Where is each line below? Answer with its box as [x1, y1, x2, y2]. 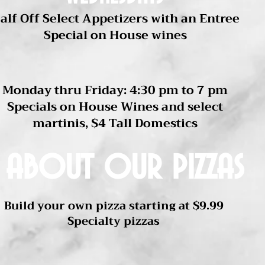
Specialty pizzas [67, 211, 160, 231]
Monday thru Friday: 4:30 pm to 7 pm [2, 80, 228, 101]
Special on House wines [43, 25, 187, 46]
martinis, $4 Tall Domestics [33, 113, 198, 134]
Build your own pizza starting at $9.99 [4, 196, 224, 215]
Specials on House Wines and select [7, 96, 223, 117]
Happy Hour [67, 52, 176, 82]
